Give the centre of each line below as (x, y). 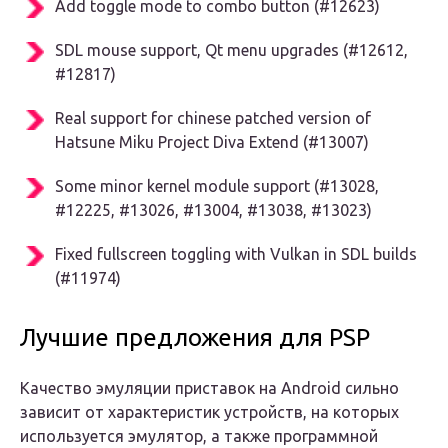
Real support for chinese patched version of (213, 118)
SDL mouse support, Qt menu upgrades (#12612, (231, 50)
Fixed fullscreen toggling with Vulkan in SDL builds (236, 254)
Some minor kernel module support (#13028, (217, 186)
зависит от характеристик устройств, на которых (209, 412)
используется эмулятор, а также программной (199, 436)
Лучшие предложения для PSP (195, 338)
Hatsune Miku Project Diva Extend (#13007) (212, 142)
